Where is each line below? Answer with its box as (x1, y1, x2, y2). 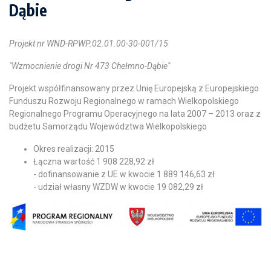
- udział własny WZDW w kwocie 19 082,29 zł (33, 182, 203, 192)
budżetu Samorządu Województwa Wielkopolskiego (9, 122, 207, 131)
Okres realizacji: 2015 (33, 144, 114, 154)
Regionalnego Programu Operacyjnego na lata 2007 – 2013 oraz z (9, 109, 261, 119)
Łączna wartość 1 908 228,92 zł (33, 157, 154, 166)
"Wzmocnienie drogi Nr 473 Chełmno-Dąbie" (9, 61, 170, 71)
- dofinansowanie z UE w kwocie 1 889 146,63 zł (33, 169, 215, 179)
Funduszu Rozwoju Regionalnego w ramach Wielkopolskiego (9, 96, 239, 106)
